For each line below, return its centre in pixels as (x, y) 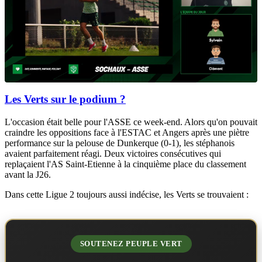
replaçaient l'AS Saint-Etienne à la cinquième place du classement (125, 164)
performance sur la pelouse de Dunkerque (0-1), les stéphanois (120, 143)
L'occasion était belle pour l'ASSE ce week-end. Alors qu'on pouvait (131, 122)
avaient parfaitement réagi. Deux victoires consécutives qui (113, 154)
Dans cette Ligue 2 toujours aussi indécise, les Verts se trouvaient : (127, 195)
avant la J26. (28, 175)
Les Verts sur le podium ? (65, 99)
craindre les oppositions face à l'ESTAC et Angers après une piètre (127, 133)
